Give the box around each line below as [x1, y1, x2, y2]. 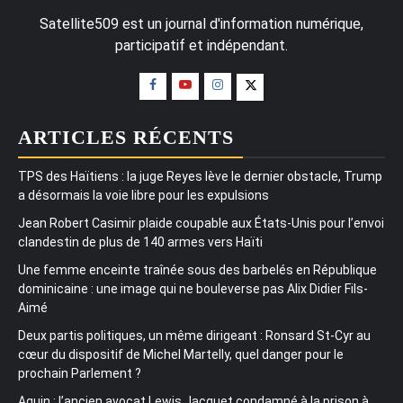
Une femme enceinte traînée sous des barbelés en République [18, 262, 377, 277]
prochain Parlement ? [18, 365, 141, 381]
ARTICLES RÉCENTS [18, 125, 234, 148]
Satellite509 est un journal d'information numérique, [40, 14, 363, 32]
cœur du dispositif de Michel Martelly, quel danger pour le [18, 346, 344, 362]
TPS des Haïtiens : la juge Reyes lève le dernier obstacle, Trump [18, 168, 382, 184]
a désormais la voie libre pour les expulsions [18, 187, 269, 202]
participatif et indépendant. [115, 36, 288, 54]
